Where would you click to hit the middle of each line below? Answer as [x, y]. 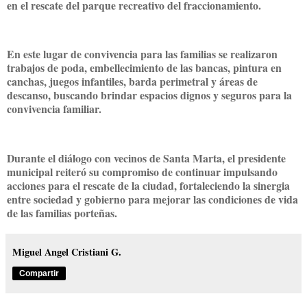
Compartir [39, 273]
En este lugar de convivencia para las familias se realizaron [142, 54]
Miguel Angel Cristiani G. [67, 251]
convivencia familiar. [54, 109]
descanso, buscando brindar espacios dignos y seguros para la [149, 95]
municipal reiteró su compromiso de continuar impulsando [142, 171]
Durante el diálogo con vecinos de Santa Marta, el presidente [146, 158]
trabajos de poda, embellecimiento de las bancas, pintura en [144, 68]
